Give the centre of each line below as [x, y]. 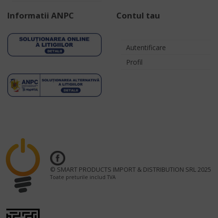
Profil [134, 62]
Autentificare [146, 47]
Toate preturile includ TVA [83, 177]
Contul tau [138, 15]
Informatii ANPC [41, 15]
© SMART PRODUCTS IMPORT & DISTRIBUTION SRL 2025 [131, 170]
